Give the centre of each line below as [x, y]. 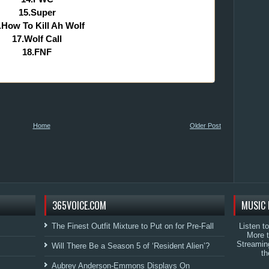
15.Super [37, 12]
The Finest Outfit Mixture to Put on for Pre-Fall [133, 226]
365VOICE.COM [79, 205]
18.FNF [37, 52]
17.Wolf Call [37, 38]
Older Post [205, 125]
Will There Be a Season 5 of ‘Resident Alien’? [131, 246]
